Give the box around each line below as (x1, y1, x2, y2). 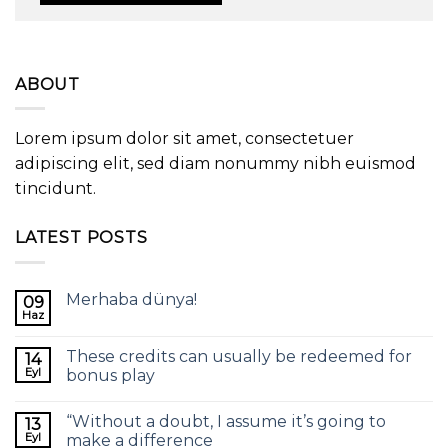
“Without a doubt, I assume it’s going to (66, 411, 386, 431)
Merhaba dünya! (66, 289, 197, 309)
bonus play (66, 365, 155, 385)
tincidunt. (15, 179, 96, 199)
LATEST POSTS (15, 228, 148, 248)
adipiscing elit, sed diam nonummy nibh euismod (15, 154, 416, 174)
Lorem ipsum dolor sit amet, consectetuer (15, 129, 354, 149)
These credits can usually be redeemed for (66, 346, 412, 366)
